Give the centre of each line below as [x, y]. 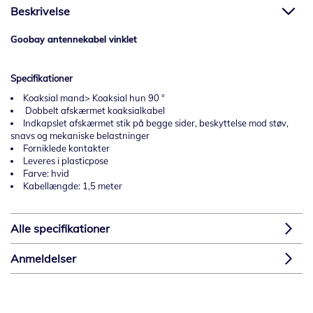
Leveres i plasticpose [66, 161]
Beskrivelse [40, 11]
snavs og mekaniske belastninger [80, 136]
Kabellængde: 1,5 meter [74, 186]
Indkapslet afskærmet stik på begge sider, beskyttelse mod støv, [156, 123]
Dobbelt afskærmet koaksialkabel [94, 110]
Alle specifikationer [60, 228]
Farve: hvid [46, 173]
